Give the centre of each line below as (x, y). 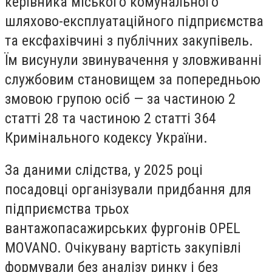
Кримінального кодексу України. (106, 138)
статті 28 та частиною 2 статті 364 (110, 118)
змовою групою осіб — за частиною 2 (120, 99)
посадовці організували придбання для (128, 190)
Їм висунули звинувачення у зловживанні (133, 60)
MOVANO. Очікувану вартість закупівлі (123, 248)
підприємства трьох (67, 209)
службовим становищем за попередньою (133, 79)
